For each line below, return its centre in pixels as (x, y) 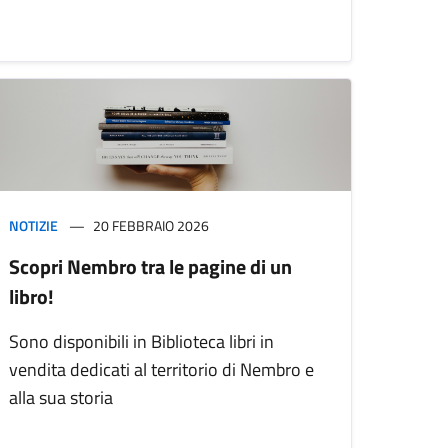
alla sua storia (61, 397)
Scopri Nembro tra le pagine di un (150, 266)
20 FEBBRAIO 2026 (151, 225)
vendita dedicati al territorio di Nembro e (161, 369)
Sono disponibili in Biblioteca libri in (141, 341)
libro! (31, 296)
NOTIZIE (33, 225)
